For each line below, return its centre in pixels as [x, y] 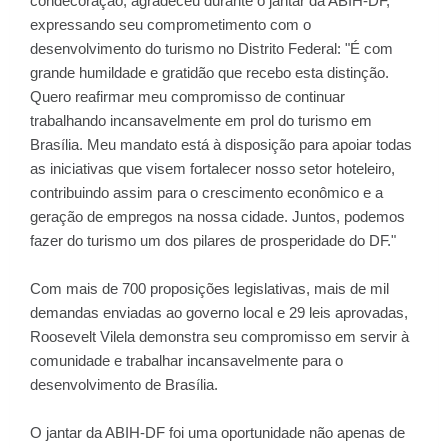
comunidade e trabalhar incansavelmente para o [186, 360]
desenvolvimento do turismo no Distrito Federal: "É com [211, 48]
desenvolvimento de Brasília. [124, 384]
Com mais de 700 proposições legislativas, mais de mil [209, 288]
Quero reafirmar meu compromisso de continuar [187, 96]
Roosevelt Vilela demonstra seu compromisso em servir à [219, 336]
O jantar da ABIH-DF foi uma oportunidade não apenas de [217, 432]
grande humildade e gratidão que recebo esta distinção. [209, 72]
